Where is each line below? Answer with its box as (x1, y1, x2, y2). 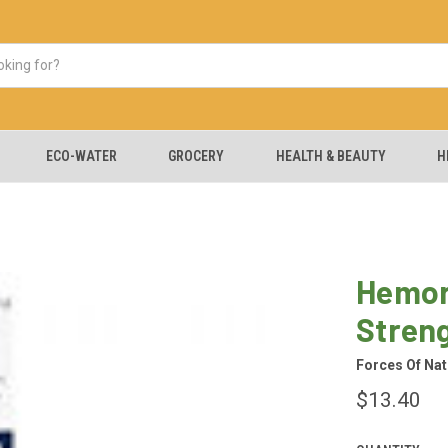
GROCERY (168, 148, 225, 164)
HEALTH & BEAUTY (275, 148, 386, 164)
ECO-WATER (45, 148, 117, 164)
